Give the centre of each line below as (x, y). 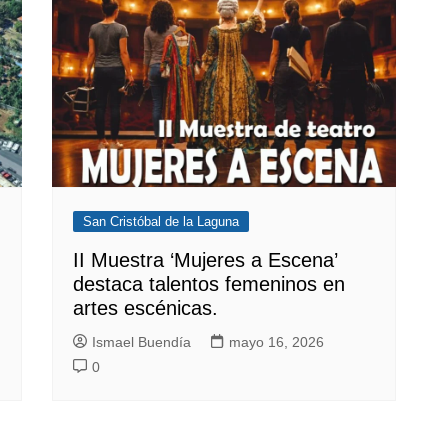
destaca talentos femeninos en (209, 283)
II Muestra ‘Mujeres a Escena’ (205, 259)
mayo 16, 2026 (277, 341)
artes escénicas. (146, 307)
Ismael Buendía (142, 341)
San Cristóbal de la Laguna (161, 221)
